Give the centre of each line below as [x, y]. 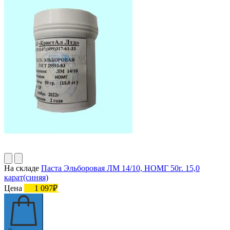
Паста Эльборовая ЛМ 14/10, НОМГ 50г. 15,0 [120, 168]
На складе [22, 168]
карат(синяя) [26, 177]
